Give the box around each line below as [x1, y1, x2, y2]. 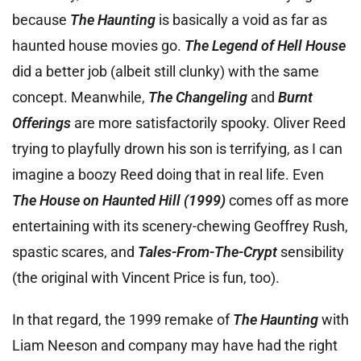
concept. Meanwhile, [12, 89, 148, 106]
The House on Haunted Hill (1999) [12, 192, 226, 209]
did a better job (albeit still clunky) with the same [12, 63, 319, 80]
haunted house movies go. [12, 37, 185, 54]
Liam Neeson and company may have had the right [12, 337, 338, 354]
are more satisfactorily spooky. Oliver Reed [71, 114, 346, 131]
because [12, 11, 70, 28]
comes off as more [226, 192, 349, 209]
